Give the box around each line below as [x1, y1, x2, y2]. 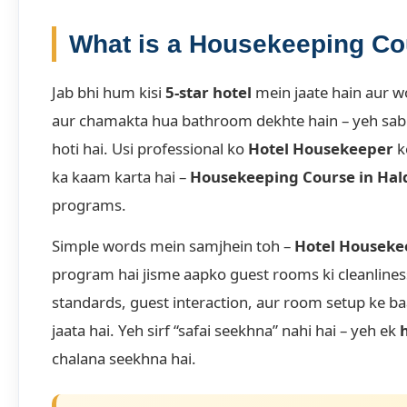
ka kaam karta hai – [52, 166, 190, 188]
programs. [52, 194, 126, 216]
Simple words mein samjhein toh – [52, 235, 294, 257]
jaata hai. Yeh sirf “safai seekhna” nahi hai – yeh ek [52, 320, 400, 342]
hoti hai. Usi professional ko [52, 138, 248, 160]
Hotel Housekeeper [248, 138, 393, 160]
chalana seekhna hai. [52, 348, 196, 370]
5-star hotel [165, 82, 252, 104]
